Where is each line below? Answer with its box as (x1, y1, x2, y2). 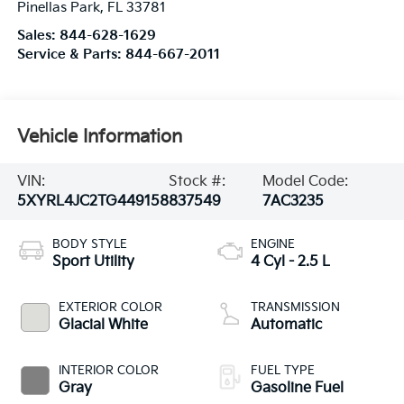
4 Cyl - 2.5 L (251, 253, 330, 271)
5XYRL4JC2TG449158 (16, 192, 169, 210)
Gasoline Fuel (251, 380, 344, 398)
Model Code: (262, 172, 348, 190)
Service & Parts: (16, 47, 125, 63)
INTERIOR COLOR (58, 363, 159, 379)
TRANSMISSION (251, 300, 340, 316)
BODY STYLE (51, 237, 127, 252)
